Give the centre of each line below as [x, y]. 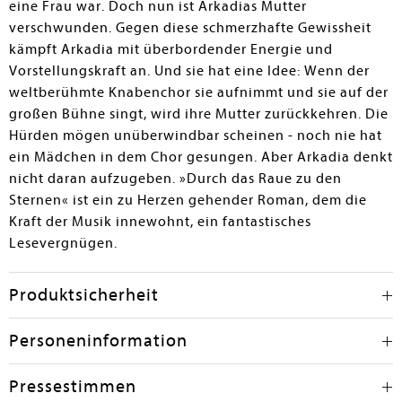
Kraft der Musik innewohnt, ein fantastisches [160, 222]
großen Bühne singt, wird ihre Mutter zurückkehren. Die [199, 114]
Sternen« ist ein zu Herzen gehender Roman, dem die [188, 200]
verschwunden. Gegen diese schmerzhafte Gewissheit [190, 28]
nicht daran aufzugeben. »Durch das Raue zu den [175, 179]
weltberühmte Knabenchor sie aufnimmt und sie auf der [199, 92]
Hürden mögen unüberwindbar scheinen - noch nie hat [196, 135]
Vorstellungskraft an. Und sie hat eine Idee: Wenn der [189, 71]
